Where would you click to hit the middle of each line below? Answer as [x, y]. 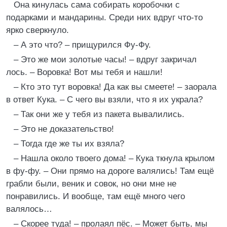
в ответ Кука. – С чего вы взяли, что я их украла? [104, 100]
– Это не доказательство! [64, 129]
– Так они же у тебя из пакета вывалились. [99, 114]
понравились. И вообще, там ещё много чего [96, 196]
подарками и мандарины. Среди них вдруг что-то [104, 17]
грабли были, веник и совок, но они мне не [91, 184]
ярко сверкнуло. [37, 30]
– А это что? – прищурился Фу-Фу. [82, 45]
